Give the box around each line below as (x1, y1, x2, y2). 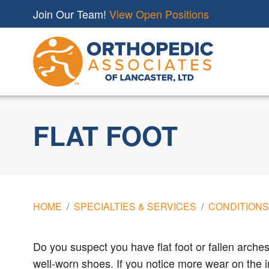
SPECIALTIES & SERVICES (74, 199, 196, 213)
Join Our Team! (33, 6, 109, 22)
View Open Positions (109, 6, 209, 22)
